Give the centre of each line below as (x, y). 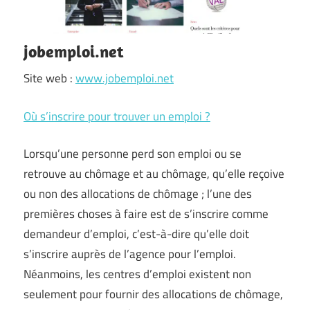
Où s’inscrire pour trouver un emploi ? (117, 116)
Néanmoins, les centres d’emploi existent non (137, 274)
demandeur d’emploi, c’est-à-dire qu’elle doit (136, 234)
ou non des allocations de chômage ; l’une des (138, 194)
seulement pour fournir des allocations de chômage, (153, 294)
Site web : (49, 78)
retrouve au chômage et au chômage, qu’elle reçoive (154, 174)
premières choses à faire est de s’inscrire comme (146, 214)
